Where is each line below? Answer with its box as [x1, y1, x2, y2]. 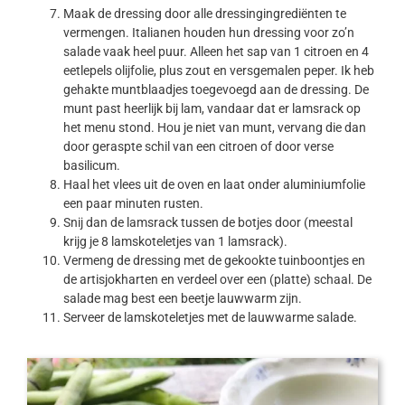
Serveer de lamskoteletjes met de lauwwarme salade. [62, 310, 357, 325]
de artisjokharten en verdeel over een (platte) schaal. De [62, 272, 372, 287]
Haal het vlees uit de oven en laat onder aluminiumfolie [62, 177, 365, 193]
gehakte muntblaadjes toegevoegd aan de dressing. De [62, 82, 369, 98]
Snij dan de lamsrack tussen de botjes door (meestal [62, 215, 353, 231]
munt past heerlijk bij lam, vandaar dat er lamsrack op [62, 101, 361, 117]
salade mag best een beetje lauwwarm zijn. [62, 291, 302, 306]
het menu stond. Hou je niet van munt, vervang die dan [62, 120, 366, 136]
